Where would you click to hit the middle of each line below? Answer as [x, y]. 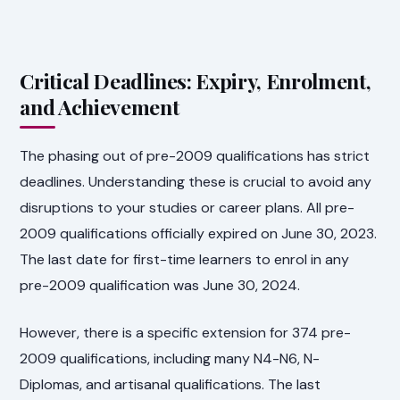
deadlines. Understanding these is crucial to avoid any [196, 181]
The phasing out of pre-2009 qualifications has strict [195, 155]
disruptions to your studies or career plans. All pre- [187, 207]
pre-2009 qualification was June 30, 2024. [160, 285]
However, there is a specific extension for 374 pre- [186, 332]
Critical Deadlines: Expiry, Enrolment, [196, 80]
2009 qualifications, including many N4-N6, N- [170, 358]
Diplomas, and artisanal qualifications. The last [171, 384]
